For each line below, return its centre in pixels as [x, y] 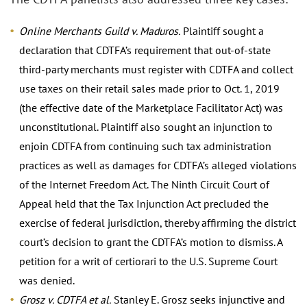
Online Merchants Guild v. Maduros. [100, 30]
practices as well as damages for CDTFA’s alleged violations [158, 165]
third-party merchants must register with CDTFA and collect [156, 69]
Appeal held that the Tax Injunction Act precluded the [144, 203]
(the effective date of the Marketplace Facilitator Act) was [151, 107]
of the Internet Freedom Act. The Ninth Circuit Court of [144, 184]
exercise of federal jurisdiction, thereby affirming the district [158, 222]
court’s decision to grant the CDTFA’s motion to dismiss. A [151, 242]
